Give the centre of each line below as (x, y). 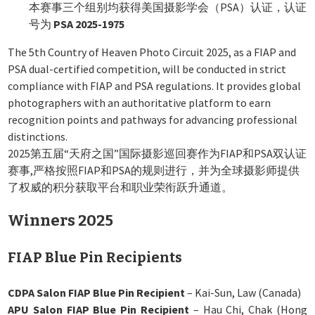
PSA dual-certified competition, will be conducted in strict (147, 69)
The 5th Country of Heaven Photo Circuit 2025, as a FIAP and (152, 52)
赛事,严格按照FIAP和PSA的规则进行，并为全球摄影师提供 (154, 171)
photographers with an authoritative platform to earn (140, 103)
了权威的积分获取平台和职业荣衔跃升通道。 (121, 187)
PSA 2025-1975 (89, 24)
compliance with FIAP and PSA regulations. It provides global (155, 86)
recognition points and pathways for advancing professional (153, 120)
